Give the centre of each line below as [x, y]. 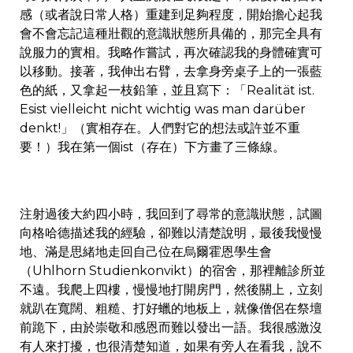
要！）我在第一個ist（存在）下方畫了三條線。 [152, 147]
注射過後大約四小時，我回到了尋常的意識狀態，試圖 [171, 214]
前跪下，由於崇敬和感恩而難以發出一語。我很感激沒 [171, 328]
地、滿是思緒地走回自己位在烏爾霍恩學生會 [146, 252]
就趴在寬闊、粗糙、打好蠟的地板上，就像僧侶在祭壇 [171, 309]
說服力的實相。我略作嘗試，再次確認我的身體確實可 [171, 53]
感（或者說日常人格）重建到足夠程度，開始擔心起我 [171, 15]
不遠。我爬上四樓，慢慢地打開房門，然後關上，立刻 [171, 290]
